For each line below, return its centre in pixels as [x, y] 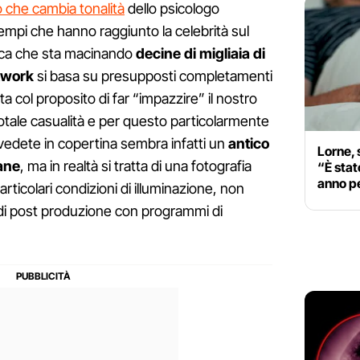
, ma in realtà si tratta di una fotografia [136, 166]
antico [249, 144]
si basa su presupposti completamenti [153, 76]
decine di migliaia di [200, 54]
